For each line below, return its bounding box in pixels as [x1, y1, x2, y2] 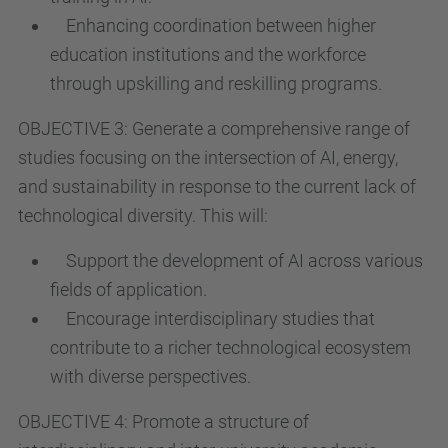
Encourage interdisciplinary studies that [50, 307, 375, 329]
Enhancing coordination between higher [50, 14, 376, 36]
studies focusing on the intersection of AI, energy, [18, 146, 398, 168]
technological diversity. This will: [18, 204, 268, 226]
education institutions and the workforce [50, 43, 366, 65]
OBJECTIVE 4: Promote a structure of [18, 410, 309, 432]
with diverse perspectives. [50, 365, 251, 387]
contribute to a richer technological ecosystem [50, 336, 411, 358]
